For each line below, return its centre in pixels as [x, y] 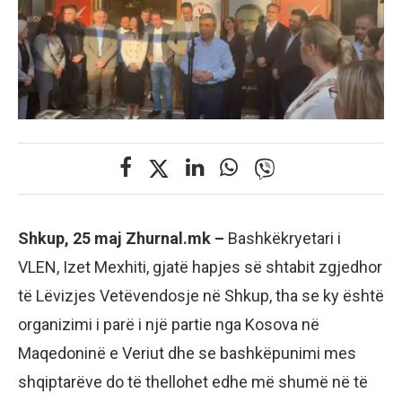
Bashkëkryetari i [284, 238]
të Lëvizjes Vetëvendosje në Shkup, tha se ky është [201, 295]
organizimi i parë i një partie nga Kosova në [169, 324]
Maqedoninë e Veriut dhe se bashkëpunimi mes [187, 353]
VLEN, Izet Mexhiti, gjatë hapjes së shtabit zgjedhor [200, 267]
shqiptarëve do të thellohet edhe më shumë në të [193, 381]
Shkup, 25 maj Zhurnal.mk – [123, 238]
